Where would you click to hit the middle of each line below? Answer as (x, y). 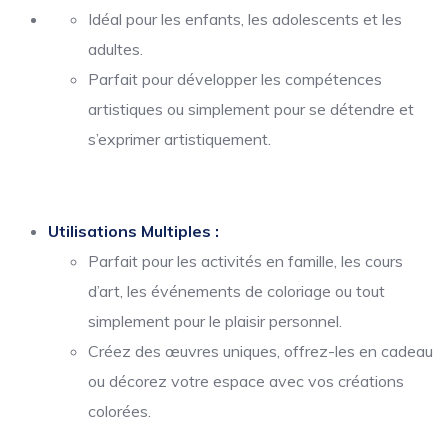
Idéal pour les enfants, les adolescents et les (245, 19)
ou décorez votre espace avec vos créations (246, 381)
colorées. (119, 411)
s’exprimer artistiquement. (179, 139)
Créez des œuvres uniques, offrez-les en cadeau (260, 351)
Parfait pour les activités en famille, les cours (245, 261)
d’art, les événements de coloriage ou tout (236, 291)
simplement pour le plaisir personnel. (215, 321)
